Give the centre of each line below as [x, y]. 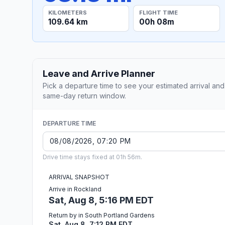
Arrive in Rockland [75, 189]
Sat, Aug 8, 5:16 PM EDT [101, 200]
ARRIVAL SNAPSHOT [79, 177]
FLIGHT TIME [158, 12]
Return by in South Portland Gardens [102, 215]
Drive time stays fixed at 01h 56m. [92, 157]
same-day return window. [84, 95]
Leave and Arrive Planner [99, 73]
